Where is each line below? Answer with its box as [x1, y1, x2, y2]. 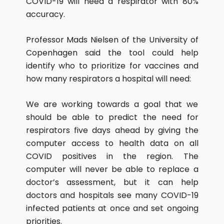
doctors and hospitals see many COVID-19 [25, 189, 198, 201]
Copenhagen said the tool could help [25, 47, 198, 58]
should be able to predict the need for [25, 111, 198, 123]
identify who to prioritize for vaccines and [25, 60, 198, 71]
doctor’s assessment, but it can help [25, 176, 198, 188]
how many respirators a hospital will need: [25, 73, 191, 84]
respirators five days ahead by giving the [25, 124, 198, 136]
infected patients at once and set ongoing [25, 202, 198, 214]
